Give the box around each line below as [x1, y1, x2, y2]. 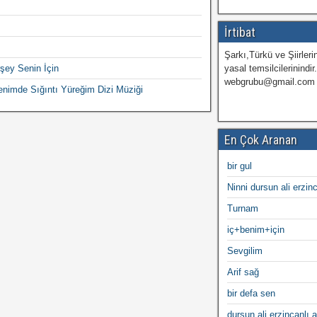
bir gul [227, 161, 253, 171]
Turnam [227, 203, 259, 214]
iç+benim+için [227, 224, 285, 235]
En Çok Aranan [224, 132, 298, 147]
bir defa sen [227, 288, 276, 299]
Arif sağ [227, 267, 260, 277]
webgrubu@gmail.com [224, 76, 316, 87]
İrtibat [224, 25, 256, 40]
